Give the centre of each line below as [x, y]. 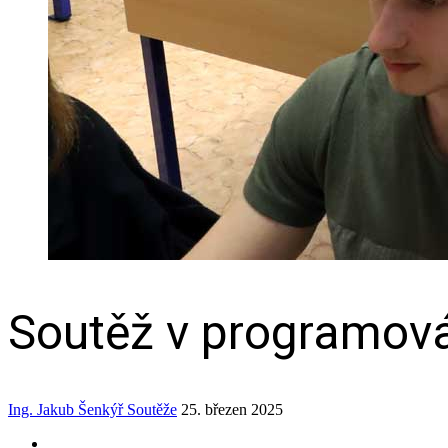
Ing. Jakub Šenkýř [65, 409]
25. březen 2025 [232, 409]
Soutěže [152, 409]
